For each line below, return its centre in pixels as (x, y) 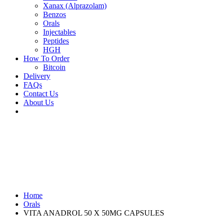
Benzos (55, 14)
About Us (39, 102)
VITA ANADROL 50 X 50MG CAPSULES (94, 213)
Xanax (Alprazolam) (75, 6)
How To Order (46, 58)
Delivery (37, 76)
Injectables (59, 32)
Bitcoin (54, 67)
